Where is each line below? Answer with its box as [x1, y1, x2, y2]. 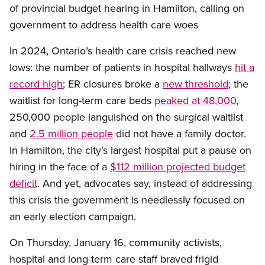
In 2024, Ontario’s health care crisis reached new [9, 43, 236, 59]
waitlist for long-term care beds [9, 93, 154, 108]
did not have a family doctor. [113, 126, 246, 141]
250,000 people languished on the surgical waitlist [9, 109, 243, 125]
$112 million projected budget [110, 159, 245, 174]
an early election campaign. [9, 209, 136, 224]
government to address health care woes [9, 17, 198, 33]
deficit [9, 176, 37, 191]
